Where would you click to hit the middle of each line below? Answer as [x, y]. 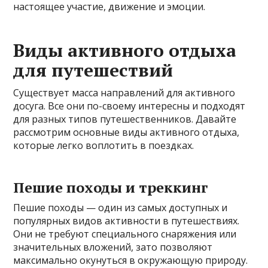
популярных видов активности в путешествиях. [127, 221]
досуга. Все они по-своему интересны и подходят [130, 106]
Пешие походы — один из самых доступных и [121, 208]
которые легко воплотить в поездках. [104, 146]
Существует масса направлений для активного [124, 93]
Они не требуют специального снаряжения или [125, 234]
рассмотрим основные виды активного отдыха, [127, 133]
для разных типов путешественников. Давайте [125, 119]
